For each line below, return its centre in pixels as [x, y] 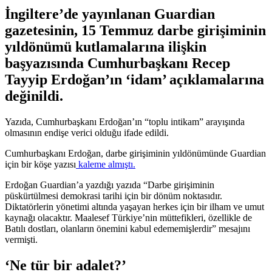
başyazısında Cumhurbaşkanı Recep [117, 63]
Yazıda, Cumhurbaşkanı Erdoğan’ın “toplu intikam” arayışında [125, 121]
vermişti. [21, 239]
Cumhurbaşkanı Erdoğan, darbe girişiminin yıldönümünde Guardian [135, 153]
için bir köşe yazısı [40, 164]
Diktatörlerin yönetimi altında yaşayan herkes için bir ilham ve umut [134, 206]
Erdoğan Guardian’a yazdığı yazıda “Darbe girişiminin [110, 185]
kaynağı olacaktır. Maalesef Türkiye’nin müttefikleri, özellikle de [128, 217]
